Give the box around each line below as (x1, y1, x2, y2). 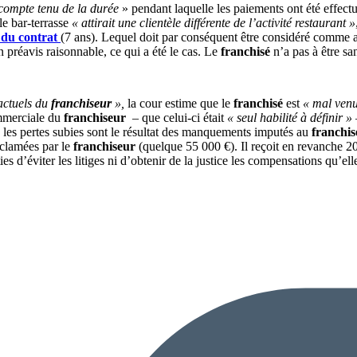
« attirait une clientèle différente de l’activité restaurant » (72, 15, 355, 29)
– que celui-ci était (126, 110, 227, 124)
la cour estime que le (124, 96, 233, 110)
